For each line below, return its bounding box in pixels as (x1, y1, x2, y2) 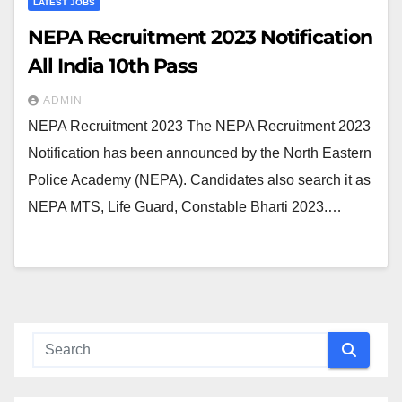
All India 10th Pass (28, 54, 198, 78)
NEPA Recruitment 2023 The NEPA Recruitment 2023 (28, 118, 371, 134)
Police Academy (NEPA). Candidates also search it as (28, 172, 371, 188)
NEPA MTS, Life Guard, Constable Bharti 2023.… (28, 199, 342, 214)
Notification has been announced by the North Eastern (28, 145, 371, 161)
